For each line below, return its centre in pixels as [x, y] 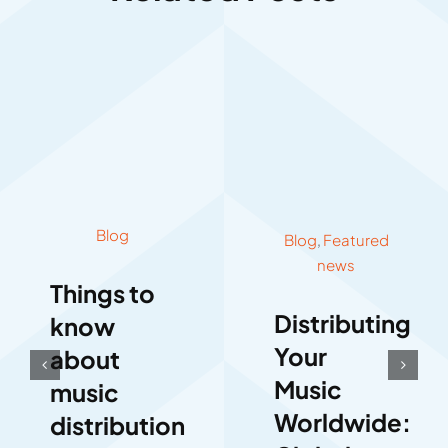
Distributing [342, 323]
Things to [102, 293]
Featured [355, 240]
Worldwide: [342, 422]
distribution [117, 425]
